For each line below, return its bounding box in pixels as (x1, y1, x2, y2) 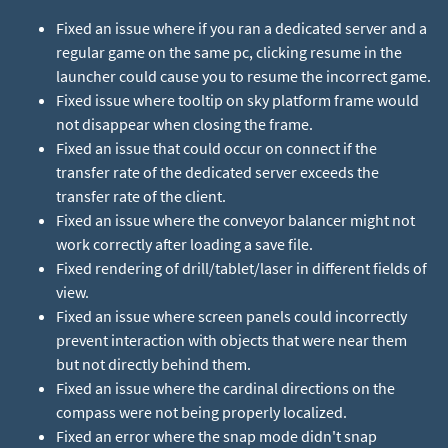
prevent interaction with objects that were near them (56, 330, 407, 350)
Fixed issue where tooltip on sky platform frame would (56, 90, 419, 110)
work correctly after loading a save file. (56, 234, 313, 254)
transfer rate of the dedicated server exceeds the (56, 162, 379, 182)
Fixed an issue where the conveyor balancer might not (56, 210, 415, 230)
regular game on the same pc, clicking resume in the (56, 42, 402, 62)
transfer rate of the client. (56, 186, 226, 206)
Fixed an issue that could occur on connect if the (56, 138, 377, 158)
